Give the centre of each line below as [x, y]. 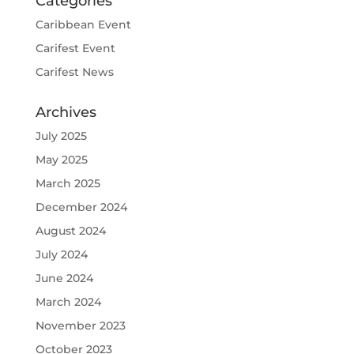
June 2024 [64, 279]
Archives [66, 113]
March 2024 [68, 302]
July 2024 [61, 255]
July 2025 [61, 136]
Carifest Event [75, 49]
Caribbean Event [83, 25]
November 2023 [80, 326]
